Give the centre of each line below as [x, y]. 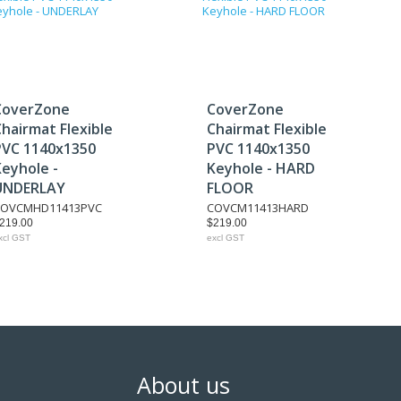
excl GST [226, 238]
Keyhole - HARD [261, 168]
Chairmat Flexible [267, 129]
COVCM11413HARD [258, 208]
